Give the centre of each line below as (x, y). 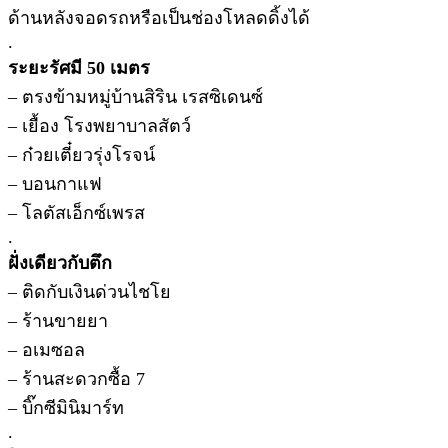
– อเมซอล (46, 349)
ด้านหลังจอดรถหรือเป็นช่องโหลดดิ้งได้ (159, 17)
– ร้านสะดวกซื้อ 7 (76, 378)
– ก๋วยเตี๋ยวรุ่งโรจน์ (81, 154)
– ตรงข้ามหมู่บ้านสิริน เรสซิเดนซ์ (135, 96)
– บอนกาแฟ (55, 183)
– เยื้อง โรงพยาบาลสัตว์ (99, 125)
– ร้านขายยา (58, 320)
